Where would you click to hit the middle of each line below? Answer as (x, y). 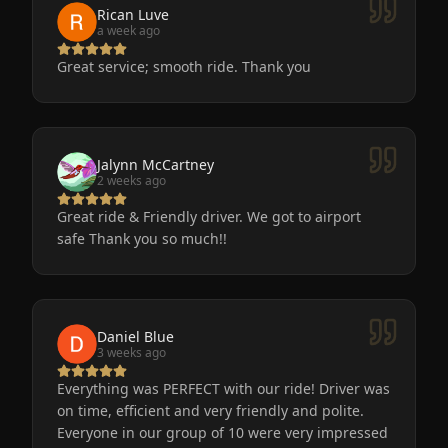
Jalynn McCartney (155, 164)
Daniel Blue (135, 336)
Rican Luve (133, 14)
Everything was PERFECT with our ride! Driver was (188, 388)
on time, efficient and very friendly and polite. (210, 410)
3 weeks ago (131, 352)
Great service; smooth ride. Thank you (184, 66)
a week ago (128, 30)
